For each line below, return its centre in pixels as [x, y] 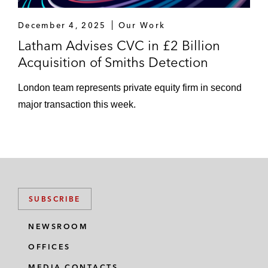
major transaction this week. [77, 104]
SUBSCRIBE [55, 199]
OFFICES [49, 247]
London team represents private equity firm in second [130, 88]
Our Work [142, 25]
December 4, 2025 [62, 25]
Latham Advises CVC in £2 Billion [119, 45]
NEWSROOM [58, 226]
